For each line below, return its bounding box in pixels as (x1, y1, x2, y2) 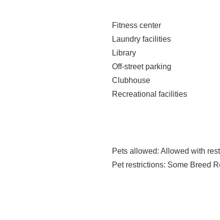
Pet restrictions (112, 161, 164, 169)
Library (112, 49, 136, 57)
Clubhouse (112, 76, 150, 84)
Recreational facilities (112, 90, 187, 98)
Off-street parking (112, 62, 171, 71)
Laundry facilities (112, 35, 171, 43)
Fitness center (112, 21, 161, 29)
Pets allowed (112, 147, 157, 155)
